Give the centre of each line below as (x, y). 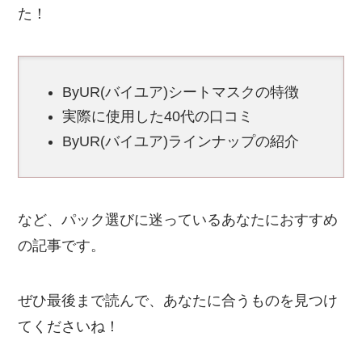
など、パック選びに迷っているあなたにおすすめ (178, 219)
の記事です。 (62, 245)
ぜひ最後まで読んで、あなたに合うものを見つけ (178, 300)
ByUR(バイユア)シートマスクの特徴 (181, 92)
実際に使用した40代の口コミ (158, 117)
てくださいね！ (69, 326)
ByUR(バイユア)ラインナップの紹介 (181, 141)
